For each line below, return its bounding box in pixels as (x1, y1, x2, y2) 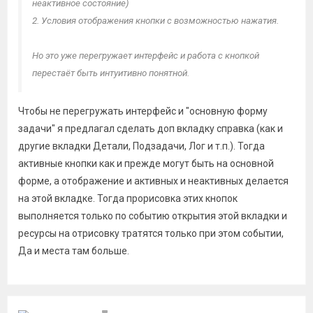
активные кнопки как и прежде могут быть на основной (18, 158, 274, 169)
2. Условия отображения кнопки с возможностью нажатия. (32, 15, 279, 26)
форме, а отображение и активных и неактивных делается (18, 175, 289, 187)
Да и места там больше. (18, 245, 129, 256)
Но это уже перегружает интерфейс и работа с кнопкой (32, 50, 259, 61)
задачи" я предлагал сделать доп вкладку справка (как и (18, 123, 283, 134)
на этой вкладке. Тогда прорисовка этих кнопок (18, 193, 238, 204)
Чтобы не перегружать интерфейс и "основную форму (18, 105, 268, 117)
